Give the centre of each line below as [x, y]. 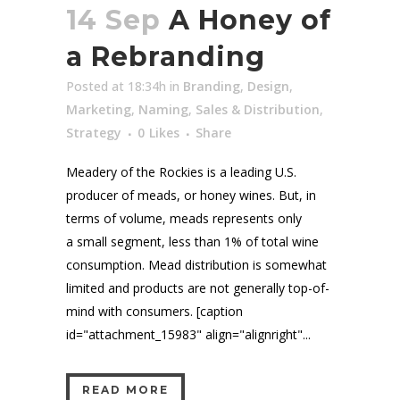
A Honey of [250, 20]
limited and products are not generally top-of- [198, 287]
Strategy [94, 132]
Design [268, 86]
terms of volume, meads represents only [184, 218]
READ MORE [125, 389]
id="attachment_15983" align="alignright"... [188, 334]
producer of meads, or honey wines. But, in [191, 195]
